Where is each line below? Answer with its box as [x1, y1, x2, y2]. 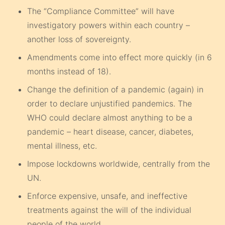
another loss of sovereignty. [27, 34, 132, 44]
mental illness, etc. [27, 140, 97, 151]
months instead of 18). [27, 66, 111, 76]
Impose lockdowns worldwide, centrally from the [27, 158, 210, 169]
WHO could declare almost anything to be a [27, 112, 193, 123]
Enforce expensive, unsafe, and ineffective [27, 190, 188, 201]
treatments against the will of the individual [27, 204, 192, 215]
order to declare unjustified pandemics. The [27, 98, 192, 108]
